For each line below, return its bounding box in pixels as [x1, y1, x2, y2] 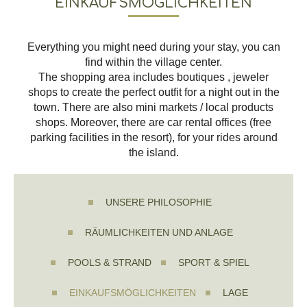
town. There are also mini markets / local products [34, 101, 273, 113]
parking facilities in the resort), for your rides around [29, 132, 278, 143]
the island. [128, 147, 179, 158]
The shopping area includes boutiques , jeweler [38, 71, 269, 83]
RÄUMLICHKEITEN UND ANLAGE [84, 227, 233, 238]
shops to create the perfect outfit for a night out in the [27, 86, 280, 98]
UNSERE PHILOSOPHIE [106, 197, 212, 208]
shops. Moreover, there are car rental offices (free [36, 116, 271, 128]
